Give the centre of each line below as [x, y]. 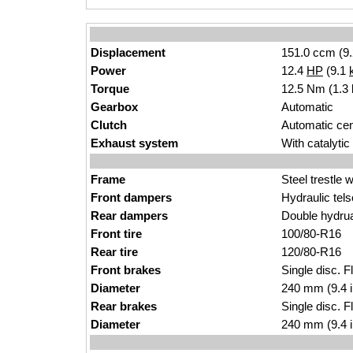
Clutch [109, 125]
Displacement [128, 52]
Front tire [116, 234]
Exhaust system [134, 143]
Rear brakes [124, 306]
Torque [110, 89]
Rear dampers [129, 216]
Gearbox [114, 107]
